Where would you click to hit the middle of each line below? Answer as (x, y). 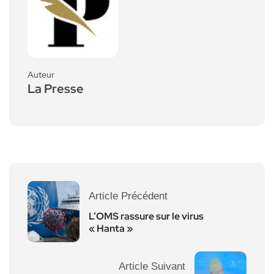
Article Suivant (152, 266)
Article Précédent (128, 196)
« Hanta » (111, 228)
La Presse (56, 88)
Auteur (41, 74)
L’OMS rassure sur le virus (146, 216)
